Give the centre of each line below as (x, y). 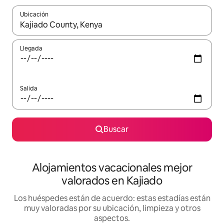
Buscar (116, 129)
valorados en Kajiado (112, 181)
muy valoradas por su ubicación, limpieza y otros (112, 208)
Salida (29, 89)
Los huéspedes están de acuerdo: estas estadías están (112, 198)
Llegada (31, 49)
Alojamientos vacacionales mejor (112, 168)
